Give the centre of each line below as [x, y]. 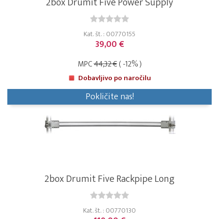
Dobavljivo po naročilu [115, 78]
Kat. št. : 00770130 [109, 211]
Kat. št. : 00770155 [109, 34]
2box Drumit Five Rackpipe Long [109, 179]
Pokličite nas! [109, 97]
